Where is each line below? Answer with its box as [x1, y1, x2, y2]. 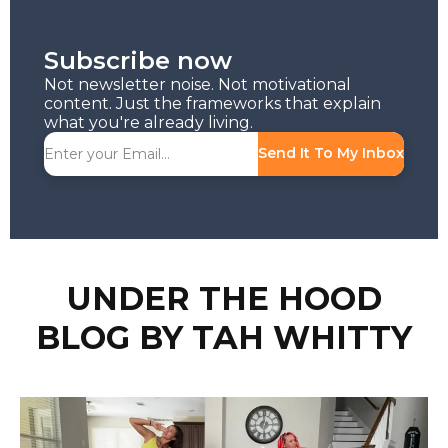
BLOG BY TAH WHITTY [36, 317, 412, 357]
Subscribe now [44, 45, 233, 75]
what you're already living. [44, 112, 254, 132]
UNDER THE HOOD [66, 278, 382, 318]
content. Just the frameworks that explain [44, 93, 382, 113]
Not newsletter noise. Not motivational [44, 74, 352, 94]
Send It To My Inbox [257, 144, 404, 163]
